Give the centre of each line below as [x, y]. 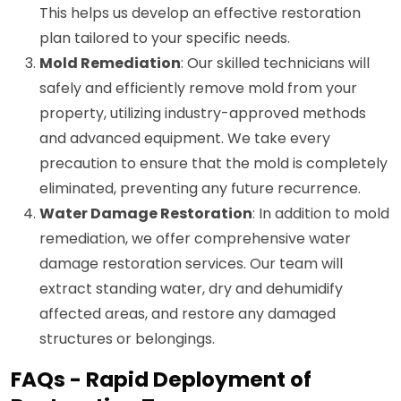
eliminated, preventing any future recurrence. [200, 188]
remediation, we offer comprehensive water [195, 238]
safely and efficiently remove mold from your [198, 88]
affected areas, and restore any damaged [188, 313]
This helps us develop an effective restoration [200, 13]
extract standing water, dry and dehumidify [191, 288]
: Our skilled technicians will [275, 63]
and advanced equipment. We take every [185, 138]
